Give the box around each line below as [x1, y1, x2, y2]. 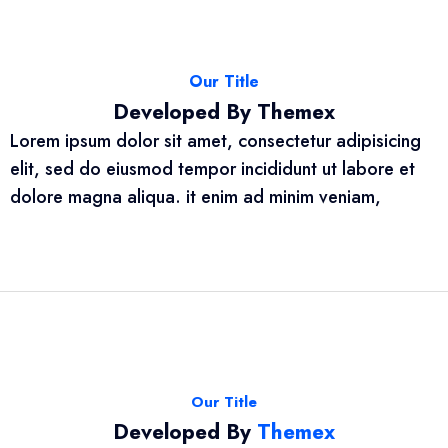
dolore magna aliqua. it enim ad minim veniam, [10, 184, 381, 211]
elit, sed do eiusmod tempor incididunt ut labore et [10, 156, 415, 183]
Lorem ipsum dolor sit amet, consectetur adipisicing [10, 128, 421, 155]
